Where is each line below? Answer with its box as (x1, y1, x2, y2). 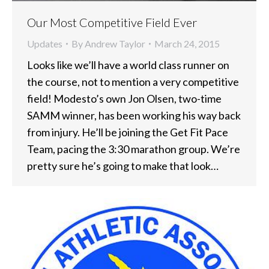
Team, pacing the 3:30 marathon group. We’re (27, 142, 240, 156)
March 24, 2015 (154, 37, 220, 49)
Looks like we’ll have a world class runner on (27, 58, 229, 71)
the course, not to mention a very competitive (27, 74, 239, 88)
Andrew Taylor (85, 37, 145, 49)
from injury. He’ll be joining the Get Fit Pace (27, 125, 228, 139)
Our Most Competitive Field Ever (27, 14, 197, 29)
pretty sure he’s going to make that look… (27, 159, 219, 172)
